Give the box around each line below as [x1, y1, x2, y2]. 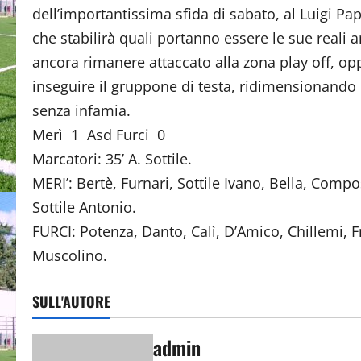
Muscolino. [32, 246, 107, 265]
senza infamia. [32, 101, 131, 120]
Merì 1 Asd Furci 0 [32, 125, 165, 144]
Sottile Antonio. [32, 197, 136, 217]
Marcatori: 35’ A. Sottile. [32, 149, 192, 168]
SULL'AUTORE [32, 291, 110, 312]
